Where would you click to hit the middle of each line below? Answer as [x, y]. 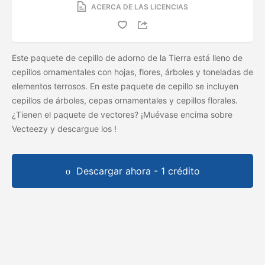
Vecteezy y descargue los [63, 128]
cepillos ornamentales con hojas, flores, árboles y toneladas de [132, 72]
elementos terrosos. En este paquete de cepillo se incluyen [125, 86]
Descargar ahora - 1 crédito [138, 171]
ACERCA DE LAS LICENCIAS [140, 7]
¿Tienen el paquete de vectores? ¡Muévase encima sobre [122, 114]
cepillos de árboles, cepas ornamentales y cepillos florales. [125, 100]
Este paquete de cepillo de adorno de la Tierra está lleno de [127, 57]
